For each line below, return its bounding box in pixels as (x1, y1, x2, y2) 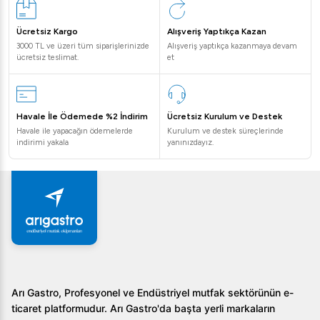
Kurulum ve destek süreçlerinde (167, 126, 284, 136)
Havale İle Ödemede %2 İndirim (16, 111, 148, 121)
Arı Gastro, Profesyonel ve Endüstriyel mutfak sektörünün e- (11, 286, 294, 299)
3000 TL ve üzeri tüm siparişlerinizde (16, 41, 149, 51)
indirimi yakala (16, 138, 69, 147)
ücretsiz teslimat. (16, 53, 79, 62)
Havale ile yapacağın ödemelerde (16, 126, 133, 136)
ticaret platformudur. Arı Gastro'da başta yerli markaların (11, 302, 275, 314)
